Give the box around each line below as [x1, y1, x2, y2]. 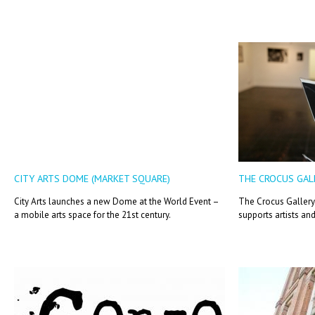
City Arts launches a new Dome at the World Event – [14, 195, 219, 208]
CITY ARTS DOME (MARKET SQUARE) [14, 172, 170, 186]
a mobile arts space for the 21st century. [14, 209, 171, 221]
